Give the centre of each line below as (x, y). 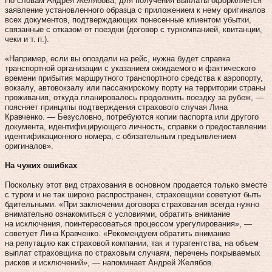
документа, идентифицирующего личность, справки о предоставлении (135, 126)
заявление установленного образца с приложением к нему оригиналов (135, 10)
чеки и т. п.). (27, 39)
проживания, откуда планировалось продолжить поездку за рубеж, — (134, 97)
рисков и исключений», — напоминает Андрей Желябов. (109, 262)
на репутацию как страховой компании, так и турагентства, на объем (132, 243)
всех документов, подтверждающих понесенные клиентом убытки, (128, 19)
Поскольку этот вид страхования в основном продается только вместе (136, 185)
